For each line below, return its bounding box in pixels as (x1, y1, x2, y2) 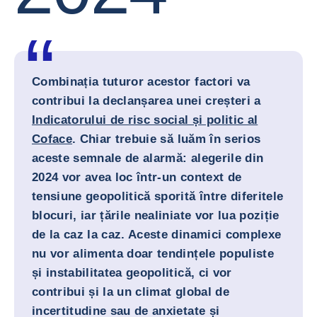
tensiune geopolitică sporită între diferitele (32, 190, 284, 203)
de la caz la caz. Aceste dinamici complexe (32, 228, 282, 241)
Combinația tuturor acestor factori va (32, 75, 250, 88)
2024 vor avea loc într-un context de (32, 171, 242, 184)
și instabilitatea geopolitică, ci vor (32, 266, 232, 279)
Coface (32, 132, 73, 146)
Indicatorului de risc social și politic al (32, 113, 258, 127)
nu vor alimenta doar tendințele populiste (32, 247, 274, 260)
